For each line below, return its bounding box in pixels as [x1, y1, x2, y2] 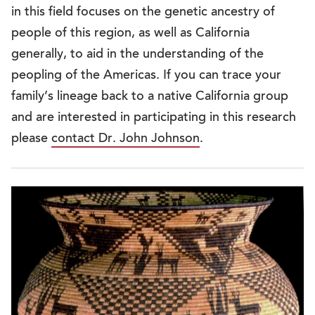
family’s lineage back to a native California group [11, 90, 288, 103]
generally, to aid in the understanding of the [11, 48, 264, 61]
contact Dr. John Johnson [51, 132, 200, 146]
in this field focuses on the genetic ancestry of [11, 6, 275, 19]
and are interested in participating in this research [11, 111, 296, 124]
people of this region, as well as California [11, 27, 250, 40]
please [11, 132, 51, 146]
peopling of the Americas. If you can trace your [11, 69, 281, 82]
